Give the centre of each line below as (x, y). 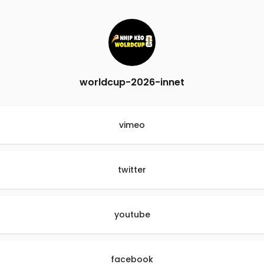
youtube (132, 214)
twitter (132, 170)
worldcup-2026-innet (132, 82)
